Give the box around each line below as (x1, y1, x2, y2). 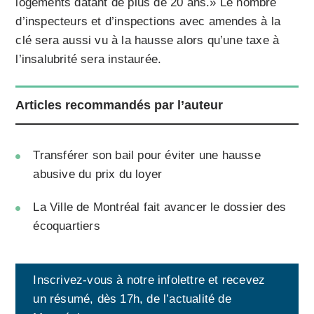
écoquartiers (33, 219, 100, 233)
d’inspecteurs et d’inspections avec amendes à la (15, 15, 281, 29)
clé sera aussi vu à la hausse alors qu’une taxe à (15, 34, 280, 48)
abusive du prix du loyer (33, 168, 163, 182)
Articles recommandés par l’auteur (15, 98, 224, 113)
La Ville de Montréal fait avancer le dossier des (33, 200, 287, 214)
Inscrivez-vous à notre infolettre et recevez (33, 273, 266, 287)
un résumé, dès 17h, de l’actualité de (33, 292, 231, 306)
